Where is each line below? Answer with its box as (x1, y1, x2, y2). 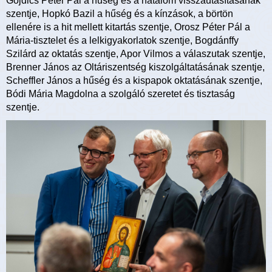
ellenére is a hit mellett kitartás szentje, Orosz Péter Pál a (6, 21, 250, 32)
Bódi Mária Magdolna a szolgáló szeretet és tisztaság (6, 88, 235, 99)
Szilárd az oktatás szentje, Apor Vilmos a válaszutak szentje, (6, 48, 265, 59)
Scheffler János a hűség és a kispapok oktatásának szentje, (6, 75, 262, 86)
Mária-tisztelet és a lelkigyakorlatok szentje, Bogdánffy (6, 35, 239, 46)
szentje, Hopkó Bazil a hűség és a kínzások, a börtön (6, 8, 233, 19)
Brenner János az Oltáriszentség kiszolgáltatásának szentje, (6, 61, 265, 72)
